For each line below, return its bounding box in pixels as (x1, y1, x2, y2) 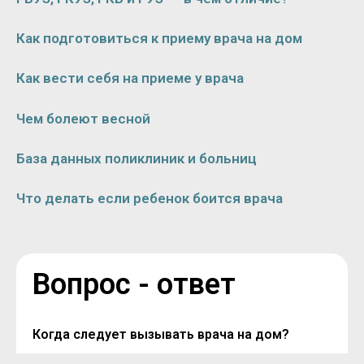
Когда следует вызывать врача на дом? (32, 326, 289, 342)
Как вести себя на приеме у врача (16, 70, 244, 87)
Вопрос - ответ (32, 266, 236, 301)
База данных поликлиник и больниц (16, 150, 257, 167)
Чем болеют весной (16, 110, 150, 127)
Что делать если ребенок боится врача (16, 190, 283, 207)
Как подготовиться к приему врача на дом (16, 29, 302, 46)
